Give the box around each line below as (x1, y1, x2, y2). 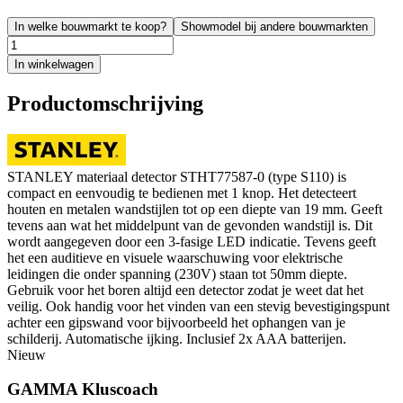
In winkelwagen (14, 57, 94, 71)
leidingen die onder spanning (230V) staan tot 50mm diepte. (7, 265, 347, 282)
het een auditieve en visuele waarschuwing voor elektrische (7, 249, 343, 265)
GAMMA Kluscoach (7, 380, 158, 399)
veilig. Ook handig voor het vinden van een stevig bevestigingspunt (7, 298, 390, 314)
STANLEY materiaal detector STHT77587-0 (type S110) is (7, 168, 346, 184)
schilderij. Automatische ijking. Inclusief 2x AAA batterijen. (7, 330, 346, 346)
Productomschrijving (7, 91, 203, 115)
